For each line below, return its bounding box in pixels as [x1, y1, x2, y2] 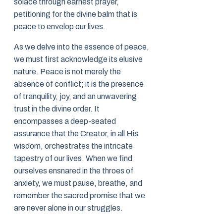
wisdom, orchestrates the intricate [14, 142, 133, 151]
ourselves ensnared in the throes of [14, 166, 133, 175]
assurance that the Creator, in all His [14, 129, 138, 138]
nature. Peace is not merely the [14, 67, 121, 76]
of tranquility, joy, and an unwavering [14, 92, 137, 101]
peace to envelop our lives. [14, 22, 106, 31]
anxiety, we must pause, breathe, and [14, 179, 142, 188]
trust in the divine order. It [14, 105, 100, 113]
